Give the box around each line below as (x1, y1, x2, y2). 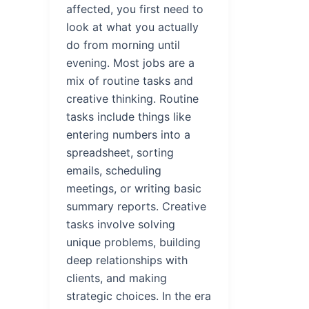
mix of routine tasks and (66, 73, 193, 88)
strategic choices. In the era (66, 288, 211, 303)
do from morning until (66, 37, 180, 52)
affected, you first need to (66, 1, 203, 16)
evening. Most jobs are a (66, 55, 195, 70)
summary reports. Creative (66, 199, 206, 213)
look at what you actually (66, 19, 199, 34)
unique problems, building (66, 235, 201, 249)
